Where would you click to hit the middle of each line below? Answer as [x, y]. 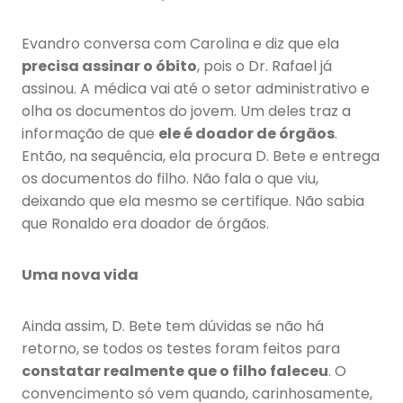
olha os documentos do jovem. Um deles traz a [186, 112]
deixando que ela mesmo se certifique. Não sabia [193, 201]
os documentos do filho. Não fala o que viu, [170, 179]
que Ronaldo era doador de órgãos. [145, 224]
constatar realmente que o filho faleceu [175, 372]
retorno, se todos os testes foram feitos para [181, 349]
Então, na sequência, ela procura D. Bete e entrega [201, 157]
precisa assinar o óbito [109, 67]
